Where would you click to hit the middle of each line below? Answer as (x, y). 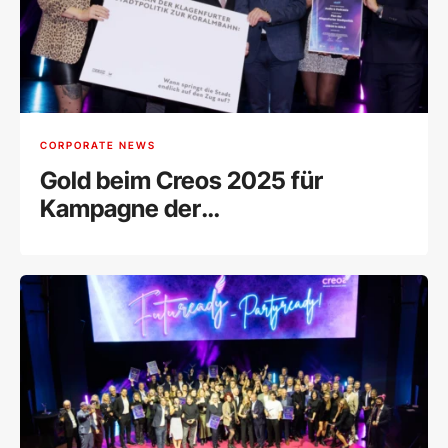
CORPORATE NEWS (98, 144)
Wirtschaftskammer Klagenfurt (214, 237)
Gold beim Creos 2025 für (181, 181)
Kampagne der (120, 209)
